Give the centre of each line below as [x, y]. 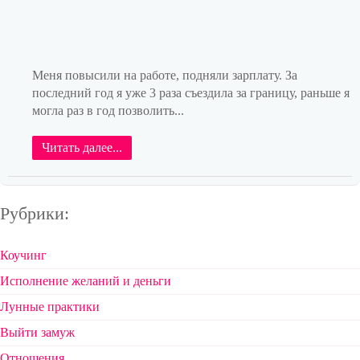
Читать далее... [82, 147]
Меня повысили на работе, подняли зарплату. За [165, 75]
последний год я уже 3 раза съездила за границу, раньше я [191, 92]
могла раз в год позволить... [108, 110]
